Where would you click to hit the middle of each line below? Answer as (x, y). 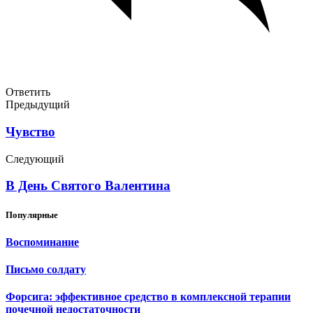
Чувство (30, 131)
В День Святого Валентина (88, 186)
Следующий (35, 159)
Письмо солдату (46, 269)
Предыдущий (38, 105)
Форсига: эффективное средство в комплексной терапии (148, 297)
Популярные (32, 214)
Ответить (28, 92)
